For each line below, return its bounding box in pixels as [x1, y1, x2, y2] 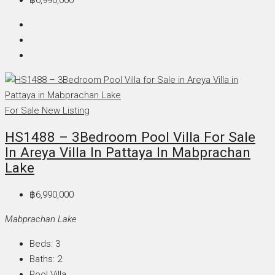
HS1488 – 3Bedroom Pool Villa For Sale [5, 129, 255, 145]
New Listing [42, 104, 90, 116]
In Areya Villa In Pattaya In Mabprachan [5, 144, 250, 161]
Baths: [29, 254, 55, 265]
